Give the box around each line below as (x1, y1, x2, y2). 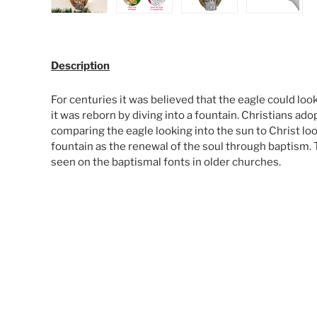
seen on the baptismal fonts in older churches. (51, 155, 281, 168)
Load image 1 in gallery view (79, 11, 217, 25)
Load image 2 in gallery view (144, 11, 283, 25)
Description (51, 59, 110, 72)
